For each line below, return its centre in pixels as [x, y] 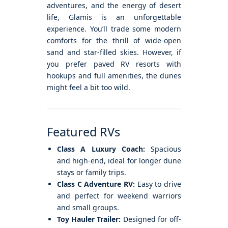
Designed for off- [151, 219]
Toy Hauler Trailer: [89, 219]
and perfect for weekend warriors [119, 196]
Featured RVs [83, 132]
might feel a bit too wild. [89, 88]
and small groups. [88, 208]
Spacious [163, 149]
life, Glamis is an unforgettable [114, 17]
